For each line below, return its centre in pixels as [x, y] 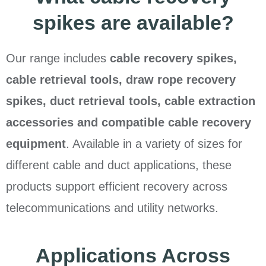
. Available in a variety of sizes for [154, 144]
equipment [36, 144]
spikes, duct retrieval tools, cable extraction [131, 101]
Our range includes [58, 58]
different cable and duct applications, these [119, 165]
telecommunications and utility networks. [112, 208]
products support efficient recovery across [117, 187]
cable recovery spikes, [173, 58]
